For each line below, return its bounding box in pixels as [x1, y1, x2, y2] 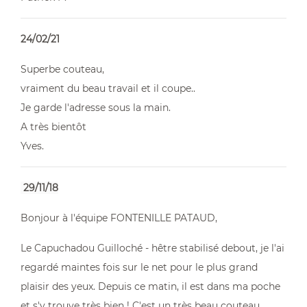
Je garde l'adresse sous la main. [21, 101, 171, 114]
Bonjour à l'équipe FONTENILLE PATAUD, [21, 212, 217, 224]
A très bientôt [21, 121, 86, 133]
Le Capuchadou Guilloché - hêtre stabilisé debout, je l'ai [21, 242, 284, 254]
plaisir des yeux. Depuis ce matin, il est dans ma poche [21, 280, 280, 293]
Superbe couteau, [21, 63, 104, 75]
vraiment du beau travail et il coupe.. [21, 82, 195, 95]
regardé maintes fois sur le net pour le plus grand [21, 261, 258, 273]
